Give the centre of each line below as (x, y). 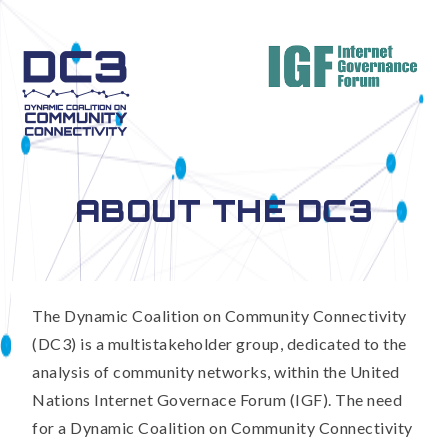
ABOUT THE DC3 (224, 210)
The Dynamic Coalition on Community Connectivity (219, 316)
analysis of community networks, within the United (216, 372)
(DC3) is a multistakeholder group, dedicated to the (219, 344)
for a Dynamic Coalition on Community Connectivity (222, 428)
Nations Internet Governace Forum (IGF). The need (217, 400)
